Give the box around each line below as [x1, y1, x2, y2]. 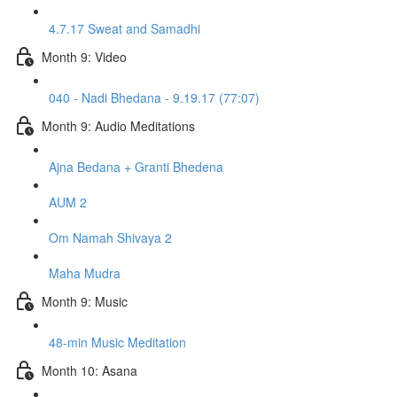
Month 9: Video [42, 47, 127, 66]
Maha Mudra [49, 264, 121, 282]
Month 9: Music [42, 292, 128, 310]
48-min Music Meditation [49, 333, 186, 351]
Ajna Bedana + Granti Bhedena [49, 158, 223, 175]
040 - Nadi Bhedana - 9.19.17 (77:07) [49, 89, 260, 106]
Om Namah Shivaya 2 [49, 229, 172, 246]
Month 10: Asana [42, 361, 137, 379]
